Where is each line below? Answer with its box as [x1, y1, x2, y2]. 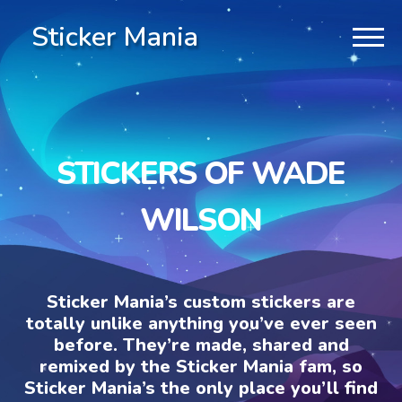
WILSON [140, 198, 262, 241]
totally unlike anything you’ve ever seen [25, 310, 377, 336]
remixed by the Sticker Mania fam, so [39, 354, 363, 379]
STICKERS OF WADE [57, 152, 345, 195]
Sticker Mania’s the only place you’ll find [24, 375, 378, 400]
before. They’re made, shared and [53, 332, 349, 357]
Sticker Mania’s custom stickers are [47, 289, 355, 314]
